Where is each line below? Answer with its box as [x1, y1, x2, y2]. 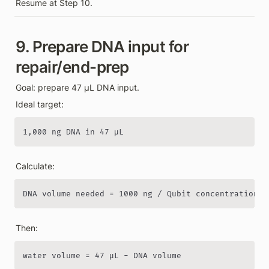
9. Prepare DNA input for [16, 37, 189, 56]
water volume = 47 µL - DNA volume [23, 250, 181, 261]
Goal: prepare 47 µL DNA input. [16, 82, 139, 92]
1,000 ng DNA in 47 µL [23, 127, 124, 137]
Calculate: [16, 160, 55, 171]
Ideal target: [16, 98, 64, 109]
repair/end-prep [16, 57, 129, 76]
